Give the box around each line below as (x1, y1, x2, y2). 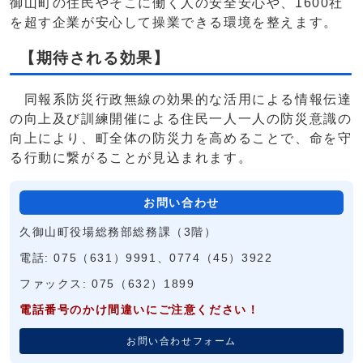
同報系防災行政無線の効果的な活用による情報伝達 (10, 92, 352, 107)
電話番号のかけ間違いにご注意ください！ (19, 304, 260, 317)
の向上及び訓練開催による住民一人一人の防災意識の (10, 112, 352, 126)
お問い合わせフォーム (126, 336, 237, 347)
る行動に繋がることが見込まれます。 (10, 151, 253, 165)
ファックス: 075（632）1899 (19, 278, 195, 291)
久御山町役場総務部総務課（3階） (19, 226, 217, 239)
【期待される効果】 (19, 49, 170, 67)
